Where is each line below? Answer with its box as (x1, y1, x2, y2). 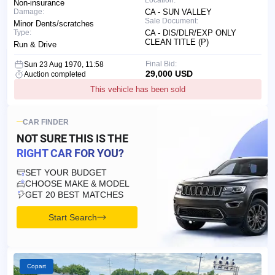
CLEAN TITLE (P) (145, 37, 209, 47)
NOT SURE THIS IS (17, 131, 107, 145)
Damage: (14, 7, 44, 16)
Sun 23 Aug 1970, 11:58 (24, 60, 104, 69)
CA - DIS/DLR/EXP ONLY (145, 28, 236, 37)
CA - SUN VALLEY (145, 7, 212, 17)
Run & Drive (14, 39, 56, 49)
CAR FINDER (23, 117, 69, 126)
